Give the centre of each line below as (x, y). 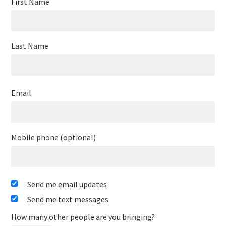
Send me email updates (67, 184)
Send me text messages (68, 199)
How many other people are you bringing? (83, 217)
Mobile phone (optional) (54, 137)
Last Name (30, 46)
